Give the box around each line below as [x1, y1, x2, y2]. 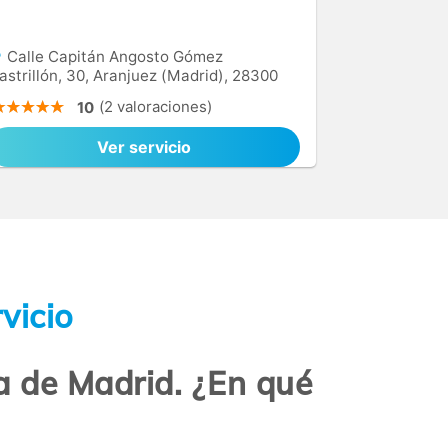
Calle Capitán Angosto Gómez [3, 47, 223, 66]
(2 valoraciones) [99, 97, 212, 116]
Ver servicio [97, 137, 191, 157]
